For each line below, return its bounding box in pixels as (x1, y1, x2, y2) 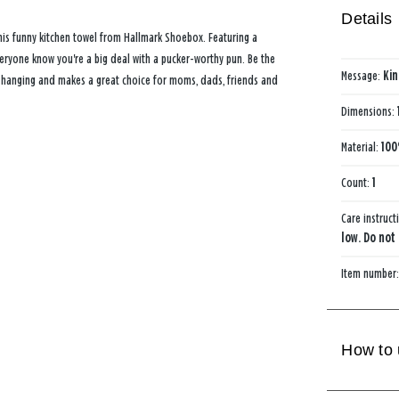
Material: (341, 141, 382, 155)
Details (341, 9, 393, 28)
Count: (341, 176, 373, 191)
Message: (341, 69, 384, 84)
